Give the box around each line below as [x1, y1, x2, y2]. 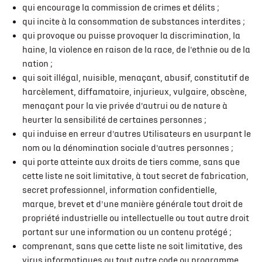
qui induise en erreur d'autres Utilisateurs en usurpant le [22, 129, 251, 139]
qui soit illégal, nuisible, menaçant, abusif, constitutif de [22, 73, 249, 83]
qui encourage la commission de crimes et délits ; [22, 2, 219, 13]
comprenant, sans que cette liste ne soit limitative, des [22, 241, 243, 251]
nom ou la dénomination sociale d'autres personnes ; [22, 143, 233, 153]
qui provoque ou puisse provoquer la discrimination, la [22, 30, 240, 41]
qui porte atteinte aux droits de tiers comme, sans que [22, 157, 240, 167]
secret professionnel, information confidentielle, [22, 185, 217, 195]
